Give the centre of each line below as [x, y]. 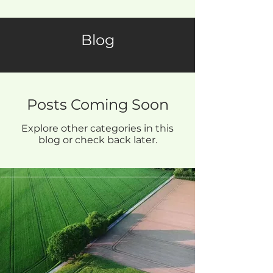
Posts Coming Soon [97, 105]
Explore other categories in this [97, 128]
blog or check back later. [97, 140]
